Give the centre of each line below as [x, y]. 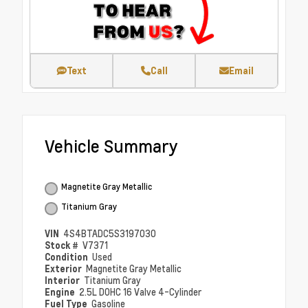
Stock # [63, 245]
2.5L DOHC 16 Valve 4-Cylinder [141, 293]
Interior [63, 280]
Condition [67, 257]
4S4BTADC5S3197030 [110, 234]
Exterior [64, 269]
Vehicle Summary [111, 146]
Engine [61, 292]
